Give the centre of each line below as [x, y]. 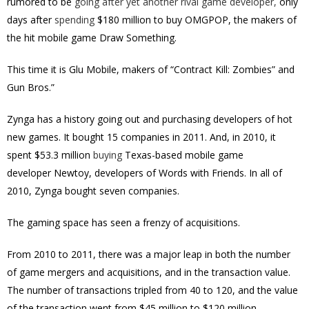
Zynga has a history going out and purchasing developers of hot [150, 119]
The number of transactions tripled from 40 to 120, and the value [152, 290]
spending [74, 20]
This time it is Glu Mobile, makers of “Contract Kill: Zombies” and [151, 69]
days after [31, 20]
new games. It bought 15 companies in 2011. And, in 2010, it [141, 137]
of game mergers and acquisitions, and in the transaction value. [149, 272]
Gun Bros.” [31, 87]
